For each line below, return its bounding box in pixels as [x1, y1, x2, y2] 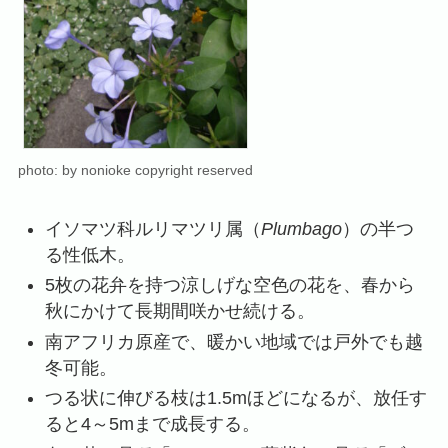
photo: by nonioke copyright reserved [17, 161, 253, 178]
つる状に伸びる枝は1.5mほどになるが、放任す [44, 388, 427, 409]
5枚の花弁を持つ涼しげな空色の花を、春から [44, 275, 415, 296]
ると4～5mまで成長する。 [44, 414, 260, 435]
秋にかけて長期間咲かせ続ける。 [44, 301, 315, 322]
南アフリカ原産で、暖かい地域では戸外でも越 [44, 331, 423, 352]
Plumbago [260, 218, 342, 239]
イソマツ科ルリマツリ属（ [44, 218, 261, 239]
